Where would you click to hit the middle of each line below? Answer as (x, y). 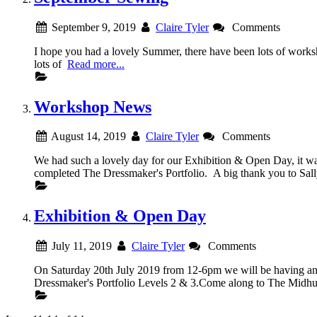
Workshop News (93, 106)
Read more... (96, 64)
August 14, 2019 (87, 137)
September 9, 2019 (92, 27)
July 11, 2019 (80, 246)
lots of (51, 64)
